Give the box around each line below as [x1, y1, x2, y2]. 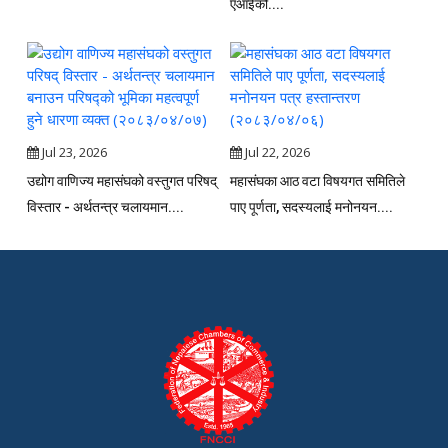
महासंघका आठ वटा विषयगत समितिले [229, 173, 405, 190]
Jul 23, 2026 [39, 143, 108, 162]
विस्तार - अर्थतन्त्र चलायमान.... [27, 199, 185, 216]
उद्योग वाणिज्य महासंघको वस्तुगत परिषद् [27, 173, 218, 190]
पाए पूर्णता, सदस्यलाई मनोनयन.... [229, 199, 393, 216]
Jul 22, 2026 [241, 143, 310, 162]
